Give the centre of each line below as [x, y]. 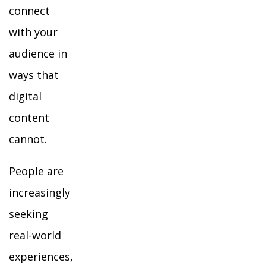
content [29, 118]
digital [25, 96]
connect [29, 11]
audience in [38, 53]
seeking [28, 214]
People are [36, 171]
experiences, [41, 256]
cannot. [28, 139]
